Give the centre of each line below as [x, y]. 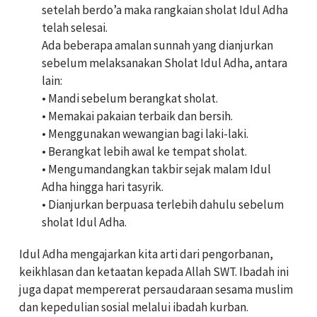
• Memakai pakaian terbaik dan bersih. [137, 116]
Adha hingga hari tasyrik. [103, 187]
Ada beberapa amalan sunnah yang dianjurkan [157, 46]
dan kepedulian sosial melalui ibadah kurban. [134, 307]
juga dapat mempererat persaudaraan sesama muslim [156, 290]
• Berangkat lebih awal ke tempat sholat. [144, 152]
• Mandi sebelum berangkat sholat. [130, 99]
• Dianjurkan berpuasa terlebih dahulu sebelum [163, 205]
